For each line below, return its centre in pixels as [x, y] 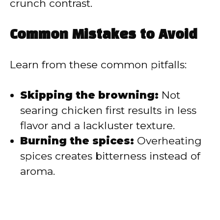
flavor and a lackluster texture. [97, 126]
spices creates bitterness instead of [110, 156]
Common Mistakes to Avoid [104, 35]
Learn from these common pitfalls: [98, 64]
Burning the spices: [77, 141]
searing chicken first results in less [108, 110]
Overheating [168, 141]
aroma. [38, 171]
